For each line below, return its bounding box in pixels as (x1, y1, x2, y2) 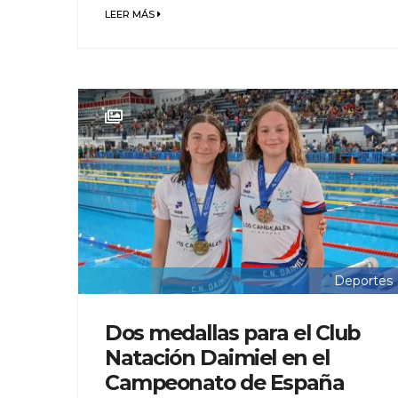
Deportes (334, 273, 393, 290)
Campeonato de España (105, 370, 345, 396)
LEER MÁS (105, 8, 157, 21)
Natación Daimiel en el (105, 345, 330, 371)
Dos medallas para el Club (105, 320, 360, 346)
